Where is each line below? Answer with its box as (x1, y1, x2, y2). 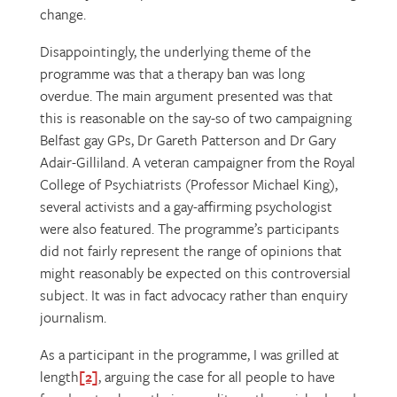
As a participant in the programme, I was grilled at (39, 344, 339, 365)
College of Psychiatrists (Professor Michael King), (39, 174, 338, 195)
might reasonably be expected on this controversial (39, 262, 351, 284)
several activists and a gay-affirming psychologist (39, 196, 332, 217)
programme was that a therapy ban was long (39, 63, 305, 84)
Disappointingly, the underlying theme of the (39, 41, 311, 62)
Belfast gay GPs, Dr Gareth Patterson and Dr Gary (39, 129, 336, 151)
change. (39, 4, 86, 25)
